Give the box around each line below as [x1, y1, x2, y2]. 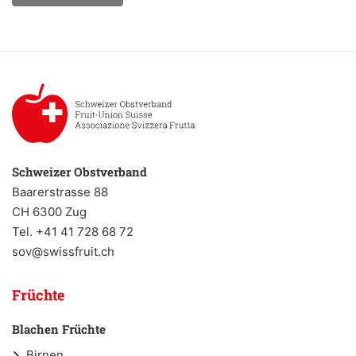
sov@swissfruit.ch [12, 244, 114, 260]
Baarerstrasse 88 [12, 184, 108, 200]
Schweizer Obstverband [12, 164, 147, 180]
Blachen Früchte [12, 321, 106, 338]
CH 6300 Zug [12, 204, 87, 220]
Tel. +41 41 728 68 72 [12, 224, 133, 240]
